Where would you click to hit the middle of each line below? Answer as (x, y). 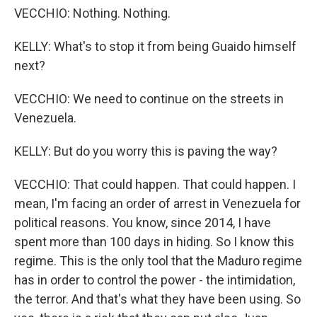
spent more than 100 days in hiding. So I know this (154, 242)
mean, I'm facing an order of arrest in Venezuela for (157, 203)
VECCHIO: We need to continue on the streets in (149, 99)
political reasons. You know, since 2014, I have (143, 223)
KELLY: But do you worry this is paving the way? (146, 151)
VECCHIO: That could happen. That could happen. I (155, 184)
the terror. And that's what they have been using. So (157, 299)
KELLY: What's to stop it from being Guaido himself (155, 46)
